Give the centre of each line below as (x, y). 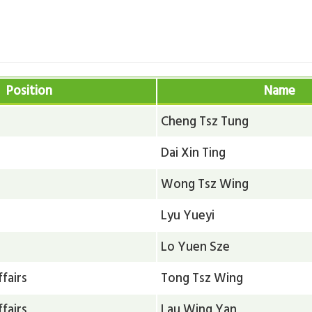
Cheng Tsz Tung (205, 121)
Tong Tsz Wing (202, 278)
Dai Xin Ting (194, 152)
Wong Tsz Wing (205, 184)
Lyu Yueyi (188, 215)
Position (29, 90)
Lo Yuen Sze (196, 246)
